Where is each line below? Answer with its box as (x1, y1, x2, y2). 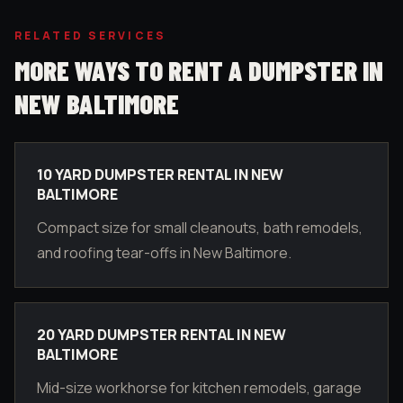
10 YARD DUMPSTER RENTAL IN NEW (37, 165, 283, 184)
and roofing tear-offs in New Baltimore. (37, 243, 291, 263)
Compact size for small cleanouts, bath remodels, (37, 218, 363, 237)
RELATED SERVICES (14, 28, 166, 43)
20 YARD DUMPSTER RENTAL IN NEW (37, 325, 286, 345)
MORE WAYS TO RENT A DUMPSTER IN (14, 54, 383, 86)
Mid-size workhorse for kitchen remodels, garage (37, 378, 362, 398)
